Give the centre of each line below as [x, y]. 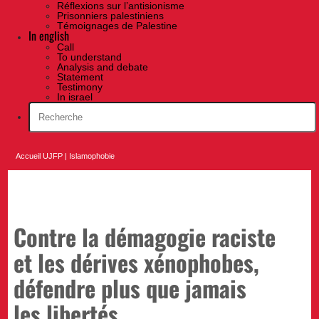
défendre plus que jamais [130, 287]
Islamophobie [92, 156]
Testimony [80, 87]
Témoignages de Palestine [117, 26]
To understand [89, 57]
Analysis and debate [103, 67]
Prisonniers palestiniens [110, 16]
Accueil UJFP [40, 156]
